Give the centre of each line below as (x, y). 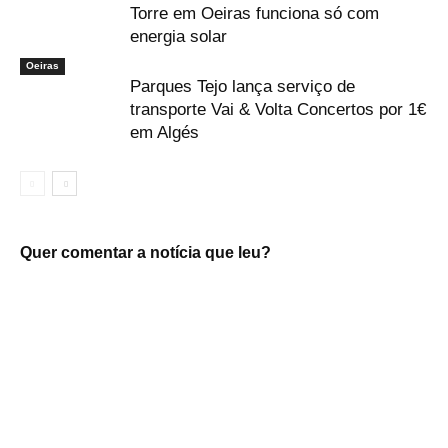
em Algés (164, 133)
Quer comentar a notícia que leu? (145, 253)
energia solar (178, 37)
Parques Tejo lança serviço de (242, 87)
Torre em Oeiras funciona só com (254, 14)
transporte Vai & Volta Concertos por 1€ (278, 110)
